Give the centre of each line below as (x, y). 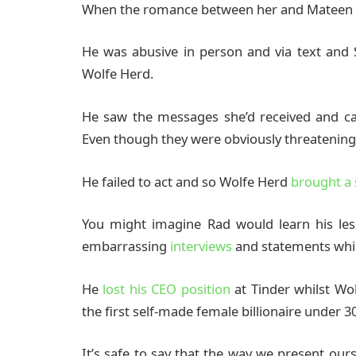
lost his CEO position (166, 288)
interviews (203, 246)
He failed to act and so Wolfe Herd (186, 181)
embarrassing (126, 246)
